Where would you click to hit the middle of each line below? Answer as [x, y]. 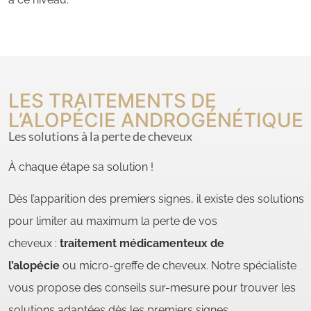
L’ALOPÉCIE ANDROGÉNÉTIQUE [156, 120]
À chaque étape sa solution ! [81, 167]
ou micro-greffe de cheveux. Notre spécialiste [178, 266]
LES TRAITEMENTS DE [112, 100]
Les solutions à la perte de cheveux [100, 136]
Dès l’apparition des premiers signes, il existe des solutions [156, 199]
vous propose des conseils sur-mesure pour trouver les [152, 288]
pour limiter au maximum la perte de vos [113, 221]
